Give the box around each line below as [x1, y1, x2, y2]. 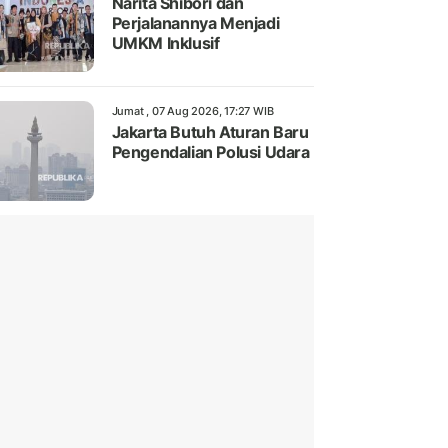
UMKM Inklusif [111, 33, 220, 54]
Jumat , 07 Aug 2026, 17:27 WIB [111, 104, 274, 119]
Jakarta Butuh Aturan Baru [111, 122, 309, 143]
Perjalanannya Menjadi [111, 13, 280, 34]
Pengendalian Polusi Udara [111, 142, 310, 163]
